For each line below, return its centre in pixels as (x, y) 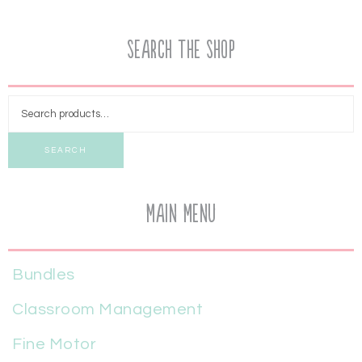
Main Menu (181, 215)
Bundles (44, 275)
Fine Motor (54, 345)
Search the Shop (181, 51)
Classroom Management (107, 310)
